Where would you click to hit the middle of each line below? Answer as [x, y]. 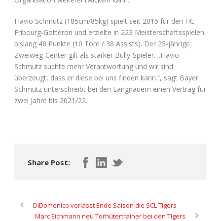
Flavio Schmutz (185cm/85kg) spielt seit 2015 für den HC [104, 21]
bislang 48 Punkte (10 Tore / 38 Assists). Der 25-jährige [102, 43]
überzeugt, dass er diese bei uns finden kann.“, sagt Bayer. [107, 77]
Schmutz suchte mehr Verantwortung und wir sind [94, 66]
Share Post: [49, 162]
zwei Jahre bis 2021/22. [51, 100]
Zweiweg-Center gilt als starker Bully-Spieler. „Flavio [97, 55]
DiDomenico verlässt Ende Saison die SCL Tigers [105, 205]
